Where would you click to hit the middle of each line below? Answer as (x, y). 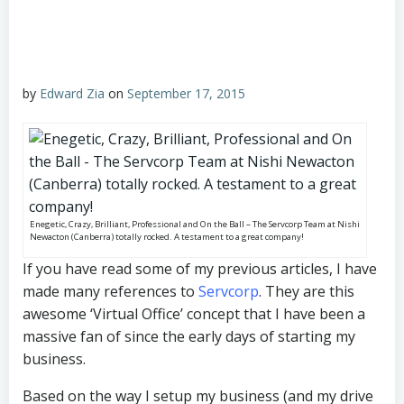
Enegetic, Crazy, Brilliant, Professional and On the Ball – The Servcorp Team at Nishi (195, 224)
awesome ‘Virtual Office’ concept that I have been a (194, 314)
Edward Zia (72, 93)
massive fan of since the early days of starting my (189, 336)
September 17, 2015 (186, 93)
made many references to (110, 291)
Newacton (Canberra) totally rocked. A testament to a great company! (167, 237)
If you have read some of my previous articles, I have (200, 269)
